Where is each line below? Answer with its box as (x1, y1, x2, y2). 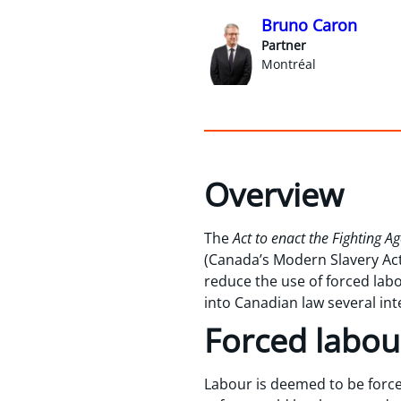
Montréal (261, 55, 316, 73)
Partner (261, 36, 306, 54)
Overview (204, 172, 344, 216)
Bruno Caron (261, 13, 357, 36)
